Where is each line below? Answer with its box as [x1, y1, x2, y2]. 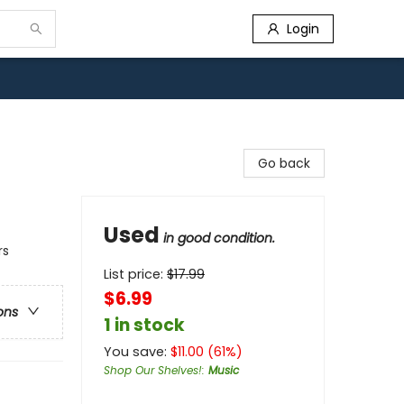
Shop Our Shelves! [104, 363, 202, 378]
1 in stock [104, 313, 185, 337]
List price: [104, 265, 167, 283]
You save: [104, 343, 170, 361]
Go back [258, 154, 310, 172]
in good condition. [163, 229, 275, 247]
